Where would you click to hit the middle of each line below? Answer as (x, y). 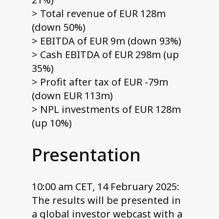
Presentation (86, 155)
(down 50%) (58, 27)
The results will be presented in (106, 200)
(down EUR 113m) (72, 96)
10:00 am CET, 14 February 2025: (105, 187)
